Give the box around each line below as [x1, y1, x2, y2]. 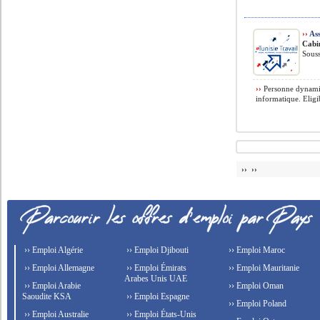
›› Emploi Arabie [22, 281, 81, 291]
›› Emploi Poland [226, 299, 286, 309]
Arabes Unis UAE [124, 274, 188, 284]
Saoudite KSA [22, 291, 72, 301]
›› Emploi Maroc [226, 245, 285, 255]
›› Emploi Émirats [124, 263, 187, 273]
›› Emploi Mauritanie [226, 263, 299, 273]
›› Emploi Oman [226, 281, 284, 291]
